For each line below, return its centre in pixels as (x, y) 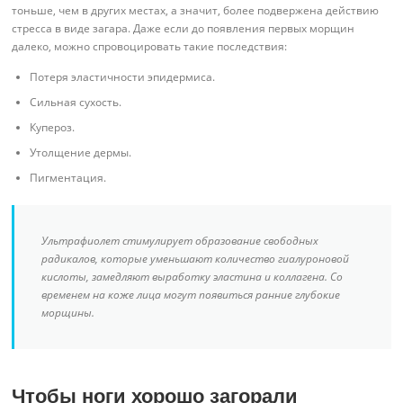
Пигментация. (68, 177)
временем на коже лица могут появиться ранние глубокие (191, 294)
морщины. (68, 312)
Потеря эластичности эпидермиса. (123, 76)
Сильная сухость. (76, 102)
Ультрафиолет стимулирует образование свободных (180, 240)
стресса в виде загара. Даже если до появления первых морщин (184, 29)
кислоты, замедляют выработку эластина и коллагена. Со (193, 276)
